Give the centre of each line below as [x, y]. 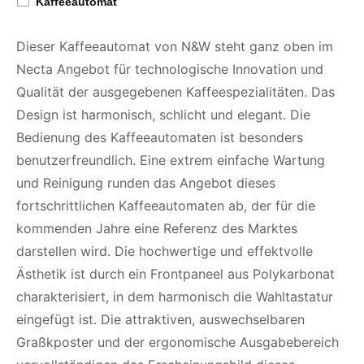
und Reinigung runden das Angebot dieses [146, 182]
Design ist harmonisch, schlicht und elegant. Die [163, 114]
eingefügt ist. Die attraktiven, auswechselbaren [160, 319]
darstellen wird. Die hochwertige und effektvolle [165, 251]
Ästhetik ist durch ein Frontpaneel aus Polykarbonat [175, 273]
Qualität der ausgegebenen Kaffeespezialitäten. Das [175, 91]
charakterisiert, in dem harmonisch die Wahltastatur [175, 296]
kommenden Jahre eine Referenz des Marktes [157, 228]
